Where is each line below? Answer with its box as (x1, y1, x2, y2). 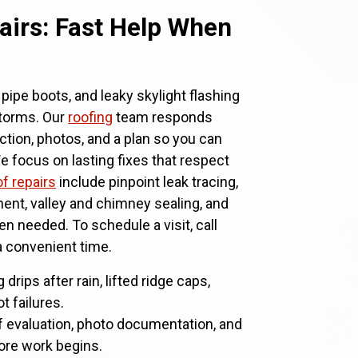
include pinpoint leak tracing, (56, 173, 239, 190)
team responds (113, 109, 213, 125)
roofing (68, 109, 113, 125)
